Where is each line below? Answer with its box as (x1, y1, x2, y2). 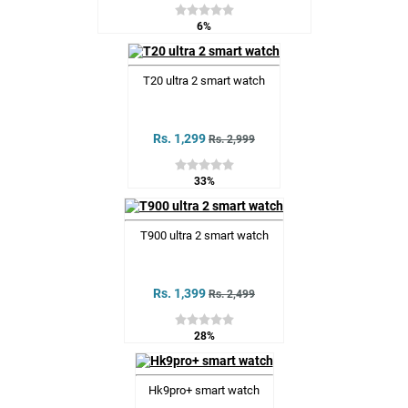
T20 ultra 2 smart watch (143, 73, 265, 87)
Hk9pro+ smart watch (148, 382, 260, 397)
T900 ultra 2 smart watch (139, 228, 269, 242)
